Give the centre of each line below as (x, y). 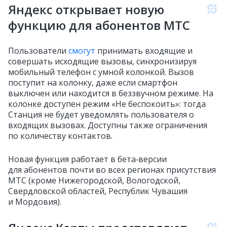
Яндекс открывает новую (86, 9)
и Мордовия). (35, 202)
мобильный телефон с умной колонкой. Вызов (101, 72)
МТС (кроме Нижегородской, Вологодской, (94, 180)
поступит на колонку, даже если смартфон (93, 83)
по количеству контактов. (60, 136)
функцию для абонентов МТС (99, 25)
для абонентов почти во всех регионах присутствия (112, 170)
